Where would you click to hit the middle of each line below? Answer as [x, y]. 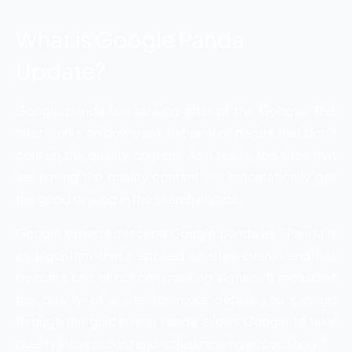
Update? [61, 70]
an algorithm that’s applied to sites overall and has [176, 255]
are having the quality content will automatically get [176, 176]
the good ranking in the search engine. [129, 198]
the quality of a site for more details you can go [176, 299]
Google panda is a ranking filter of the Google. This [176, 110]
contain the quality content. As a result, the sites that [176, 154]
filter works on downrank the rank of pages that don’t [176, 132]
